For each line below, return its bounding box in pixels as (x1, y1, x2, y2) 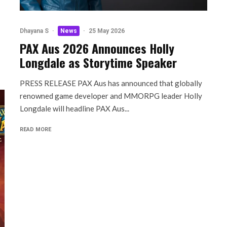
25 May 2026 (89, 27, 125, 34)
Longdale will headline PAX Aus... (20, 103, 129, 113)
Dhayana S (20, 27, 49, 34)
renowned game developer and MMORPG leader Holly (20, 91, 202, 100)
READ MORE (20, 126, 51, 133)
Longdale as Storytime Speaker (20, 53, 177, 71)
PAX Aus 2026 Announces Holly (20, 39, 174, 57)
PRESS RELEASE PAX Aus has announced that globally (20, 78, 202, 88)
